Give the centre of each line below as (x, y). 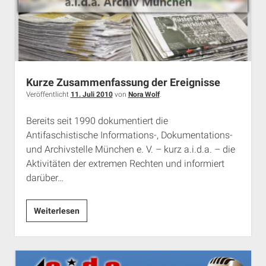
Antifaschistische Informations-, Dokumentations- (129, 135)
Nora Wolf (144, 94)
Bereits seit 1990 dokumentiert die (97, 121)
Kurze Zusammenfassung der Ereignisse (123, 82)
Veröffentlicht (48, 94)
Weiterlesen (56, 210)
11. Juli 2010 (91, 94)
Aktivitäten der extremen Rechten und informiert (125, 163)
